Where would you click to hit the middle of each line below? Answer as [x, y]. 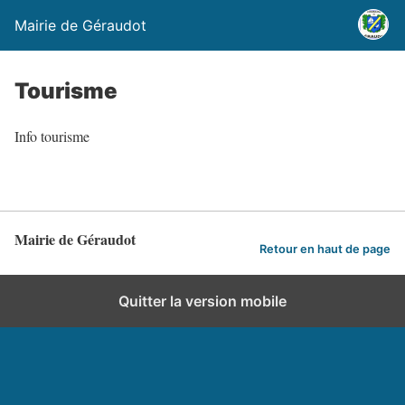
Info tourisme [52, 136]
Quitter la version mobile [202, 301]
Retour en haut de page [325, 249]
